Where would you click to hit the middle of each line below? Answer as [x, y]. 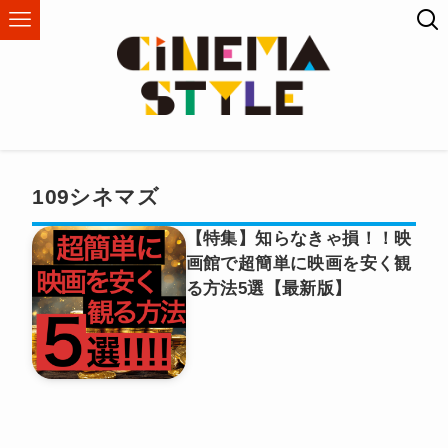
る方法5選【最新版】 [268, 288]
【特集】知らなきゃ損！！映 [298, 238]
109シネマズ [96, 197]
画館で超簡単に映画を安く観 [298, 263]
